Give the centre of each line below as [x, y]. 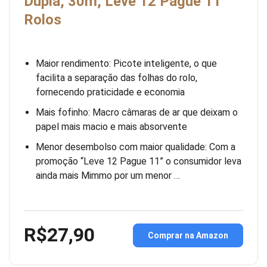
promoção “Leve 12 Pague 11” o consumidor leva [139, 162]
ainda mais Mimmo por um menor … [108, 176]
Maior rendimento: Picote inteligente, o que [126, 64]
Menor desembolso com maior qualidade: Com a [136, 147]
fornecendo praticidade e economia [110, 92]
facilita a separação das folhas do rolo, [117, 78]
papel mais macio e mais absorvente [111, 127]
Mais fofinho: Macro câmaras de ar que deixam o [137, 113]
